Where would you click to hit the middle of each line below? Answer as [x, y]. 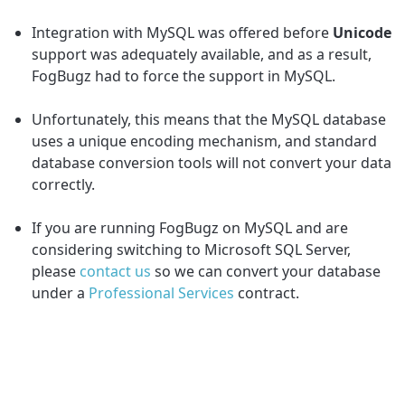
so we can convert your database [266, 271]
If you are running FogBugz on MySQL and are [190, 227]
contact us [116, 271]
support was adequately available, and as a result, [202, 54]
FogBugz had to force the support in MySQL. [184, 75]
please [56, 271]
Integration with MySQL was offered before [183, 32]
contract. [267, 292]
